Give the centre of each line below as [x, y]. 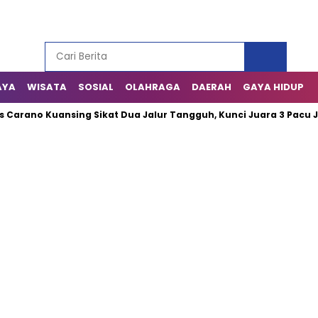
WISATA [47, 87]
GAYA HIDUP [273, 87]
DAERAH [212, 87]
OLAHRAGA [153, 87]
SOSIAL [96, 87]
